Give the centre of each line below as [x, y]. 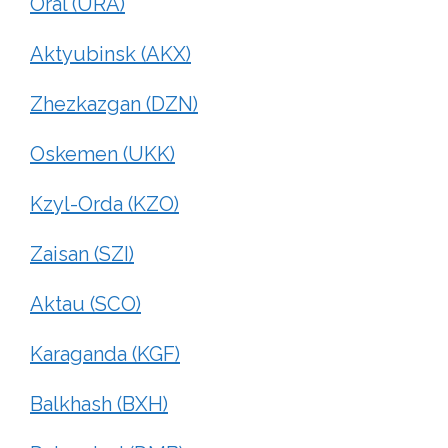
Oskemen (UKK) [102, 153]
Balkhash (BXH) [99, 403]
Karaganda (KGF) [105, 353]
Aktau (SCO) [85, 303]
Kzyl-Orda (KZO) [104, 203]
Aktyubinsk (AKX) [110, 53]
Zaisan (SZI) [82, 253]
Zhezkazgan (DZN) [114, 103]
